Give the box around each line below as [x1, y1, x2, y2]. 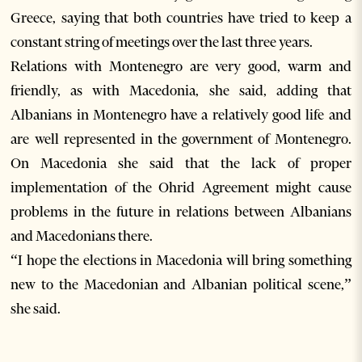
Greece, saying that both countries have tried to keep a [11, 9, 351, 27]
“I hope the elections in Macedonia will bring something [11, 251, 351, 270]
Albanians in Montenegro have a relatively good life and [11, 106, 351, 124]
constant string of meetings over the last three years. [11, 33, 314, 52]
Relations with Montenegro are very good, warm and [11, 57, 351, 76]
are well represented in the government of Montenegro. [11, 130, 351, 149]
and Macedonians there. [11, 227, 154, 246]
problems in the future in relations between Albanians [11, 203, 351, 221]
